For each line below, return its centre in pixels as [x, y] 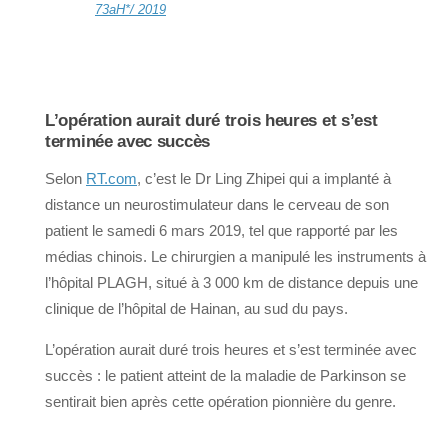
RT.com [111, 179]
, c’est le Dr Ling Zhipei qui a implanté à [264, 179]
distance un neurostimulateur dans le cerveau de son [217, 205]
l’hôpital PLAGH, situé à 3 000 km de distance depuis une [231, 283]
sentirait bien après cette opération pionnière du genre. [220, 402]
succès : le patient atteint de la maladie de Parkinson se [225, 376]
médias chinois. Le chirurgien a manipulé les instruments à [235, 257]
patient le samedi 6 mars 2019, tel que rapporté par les [221, 231]
